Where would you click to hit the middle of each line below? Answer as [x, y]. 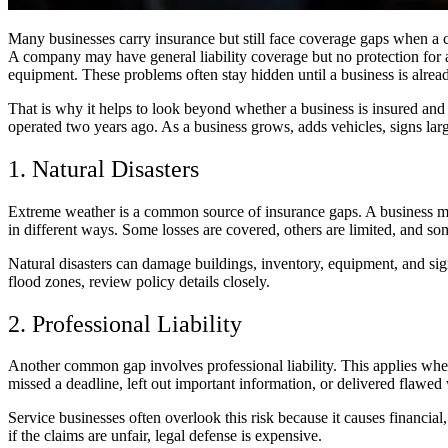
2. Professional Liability [125, 323]
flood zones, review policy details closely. [139, 281]
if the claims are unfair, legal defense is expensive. [165, 436]
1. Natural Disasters [103, 168]
